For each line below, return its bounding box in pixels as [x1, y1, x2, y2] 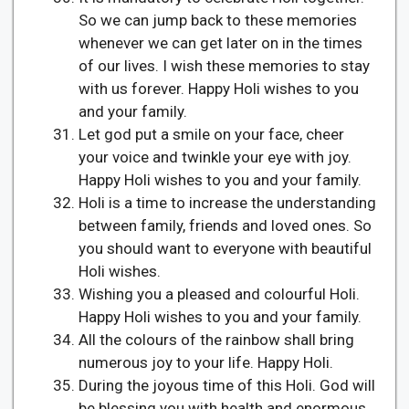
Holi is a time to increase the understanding [79, 193, 376, 212]
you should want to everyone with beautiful [79, 238, 372, 257]
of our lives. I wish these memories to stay [79, 56, 370, 75]
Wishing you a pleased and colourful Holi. [79, 284, 363, 303]
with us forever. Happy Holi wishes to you [79, 79, 359, 98]
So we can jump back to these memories [79, 10, 357, 29]
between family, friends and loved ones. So [79, 215, 372, 235]
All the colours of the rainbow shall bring [79, 330, 354, 349]
